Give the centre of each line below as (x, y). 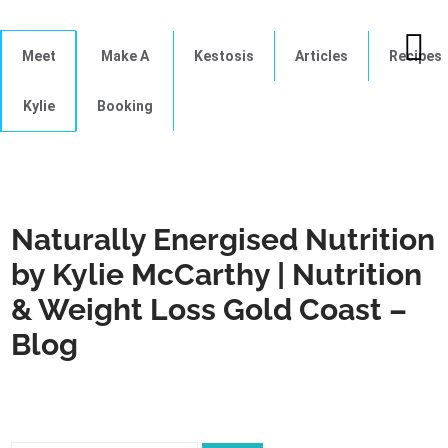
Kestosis (224, 56)
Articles (321, 56)
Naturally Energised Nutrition (223, 239)
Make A (125, 56)
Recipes (415, 56)
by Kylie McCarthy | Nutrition (217, 274)
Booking (125, 106)
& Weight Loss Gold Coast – (209, 309)
